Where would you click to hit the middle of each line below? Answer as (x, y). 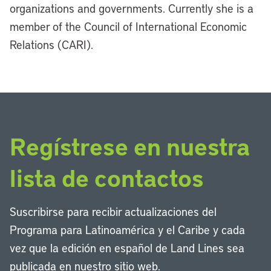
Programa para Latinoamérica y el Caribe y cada (127, 230)
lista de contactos (107, 177)
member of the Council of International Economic (128, 26)
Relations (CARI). (51, 44)
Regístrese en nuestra (130, 146)
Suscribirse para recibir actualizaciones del (113, 211)
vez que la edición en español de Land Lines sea (127, 248)
